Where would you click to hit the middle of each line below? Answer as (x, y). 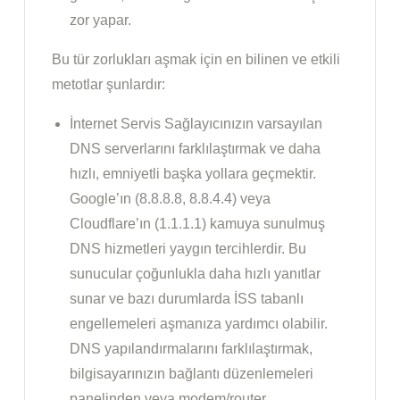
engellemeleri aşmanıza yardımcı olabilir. (199, 324)
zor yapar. (100, 21)
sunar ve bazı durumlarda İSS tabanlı (187, 299)
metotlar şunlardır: (108, 85)
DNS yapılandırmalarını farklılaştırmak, (191, 349)
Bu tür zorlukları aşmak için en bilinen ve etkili (196, 60)
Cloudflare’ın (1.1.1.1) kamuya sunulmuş (197, 224)
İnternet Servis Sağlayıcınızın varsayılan (196, 124)
